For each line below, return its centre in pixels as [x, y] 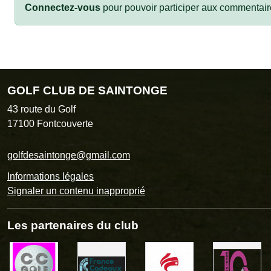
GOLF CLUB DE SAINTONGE [87, 90]
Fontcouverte [65, 123]
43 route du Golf [41, 109]
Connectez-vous [63, 7]
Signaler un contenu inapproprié [76, 191]
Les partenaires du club [73, 225]
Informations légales [51, 176]
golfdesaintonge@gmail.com [69, 155]
